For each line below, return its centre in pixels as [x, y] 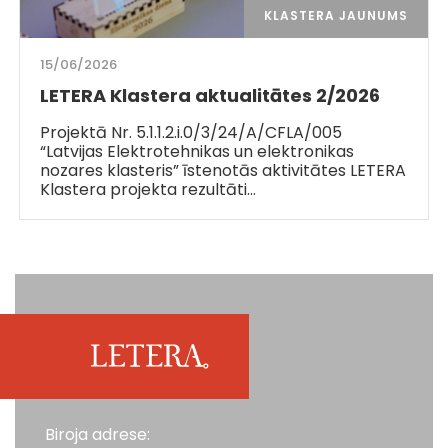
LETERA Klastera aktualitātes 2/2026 [210, 95]
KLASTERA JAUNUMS [335, 15]
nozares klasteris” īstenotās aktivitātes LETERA [223, 170]
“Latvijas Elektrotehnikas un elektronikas [197, 151]
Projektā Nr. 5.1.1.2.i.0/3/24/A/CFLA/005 [191, 132]
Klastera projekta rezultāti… [148, 189]
